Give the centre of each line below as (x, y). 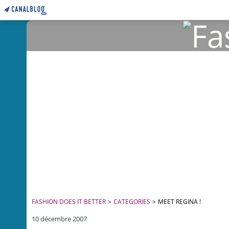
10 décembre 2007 (59, 219)
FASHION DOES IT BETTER (69, 202)
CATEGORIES (132, 202)
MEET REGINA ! (179, 202)
